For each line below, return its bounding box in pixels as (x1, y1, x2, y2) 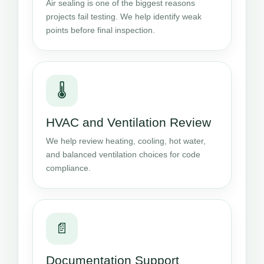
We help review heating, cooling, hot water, (46, 136, 206, 146)
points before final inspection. (46, 25, 155, 35)
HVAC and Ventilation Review (46, 115, 211, 129)
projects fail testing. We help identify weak (46, 11, 202, 21)
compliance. (46, 163, 91, 173)
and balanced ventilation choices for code (46, 149, 200, 159)
